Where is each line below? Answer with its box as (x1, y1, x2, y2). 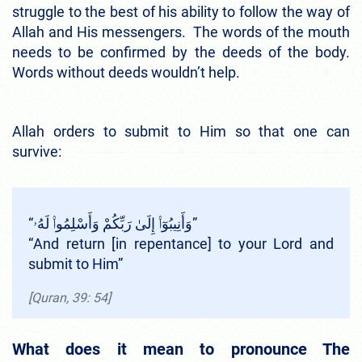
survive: (12, 142, 61, 160)
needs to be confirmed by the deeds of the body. (12, 43, 350, 61)
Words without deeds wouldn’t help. (12, 63, 240, 81)
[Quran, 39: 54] (28, 289, 111, 305)
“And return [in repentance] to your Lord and (28, 234, 334, 252)
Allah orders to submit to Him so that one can (12, 122, 350, 140)
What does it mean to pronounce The (12, 339, 350, 359)
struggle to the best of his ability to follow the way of (12, 2, 350, 20)
